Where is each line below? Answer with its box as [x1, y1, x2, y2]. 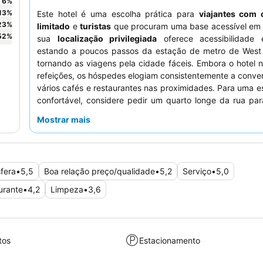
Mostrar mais [37, 114, 90, 125]
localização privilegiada [57, 33, 157, 44]
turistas [80, 21, 111, 32]
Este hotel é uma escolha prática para [37, 9, 199, 19]
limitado [37, 21, 70, 32]
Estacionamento [139, 235, 201, 245]
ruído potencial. [37, 107, 96, 118]
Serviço [183, 166, 211, 177]
